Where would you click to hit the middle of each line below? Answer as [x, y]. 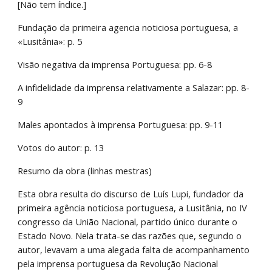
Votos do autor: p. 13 [61, 148]
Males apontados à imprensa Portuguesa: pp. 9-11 [121, 124]
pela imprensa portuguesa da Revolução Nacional [118, 263]
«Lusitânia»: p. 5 [50, 41]
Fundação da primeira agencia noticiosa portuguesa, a [128, 27]
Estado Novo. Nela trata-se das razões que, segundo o [130, 236]
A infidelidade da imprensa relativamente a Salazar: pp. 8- [134, 87]
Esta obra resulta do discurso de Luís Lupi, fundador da [131, 194]
